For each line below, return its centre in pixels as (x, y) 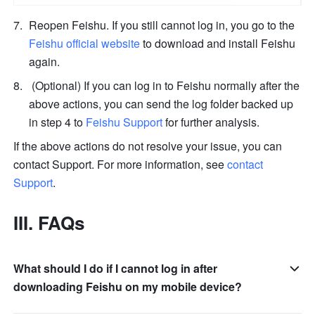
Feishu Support (124, 122)
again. (46, 62)
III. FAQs (49, 223)
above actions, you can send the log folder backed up (161, 104)
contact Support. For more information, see (121, 165)
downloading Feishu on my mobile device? (128, 287)
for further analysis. (213, 122)
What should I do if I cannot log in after (116, 269)
